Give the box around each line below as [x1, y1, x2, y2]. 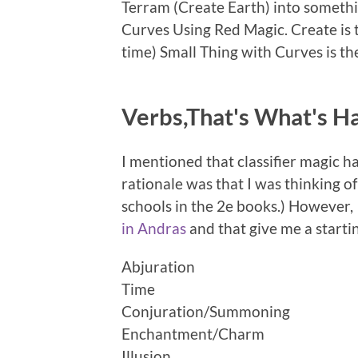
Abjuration [121, 257, 195, 276]
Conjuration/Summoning [121, 301, 290, 320]
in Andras [121, 218, 186, 237]
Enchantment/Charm [121, 324, 265, 343]
